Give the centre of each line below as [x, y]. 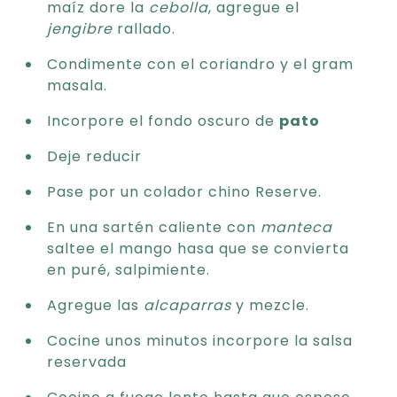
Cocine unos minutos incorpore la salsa [200, 340]
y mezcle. [270, 305]
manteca [296, 227]
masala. [77, 85]
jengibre [80, 28]
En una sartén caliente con [154, 227]
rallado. [144, 28]
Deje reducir [94, 156]
